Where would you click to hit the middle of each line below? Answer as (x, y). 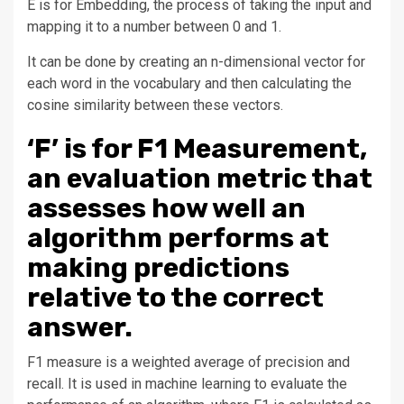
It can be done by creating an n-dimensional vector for (196, 61)
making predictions (158, 267)
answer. (80, 327)
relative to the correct (175, 297)
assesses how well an (166, 208)
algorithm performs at (178, 238)
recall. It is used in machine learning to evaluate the (187, 383)
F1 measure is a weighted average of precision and (188, 362)
